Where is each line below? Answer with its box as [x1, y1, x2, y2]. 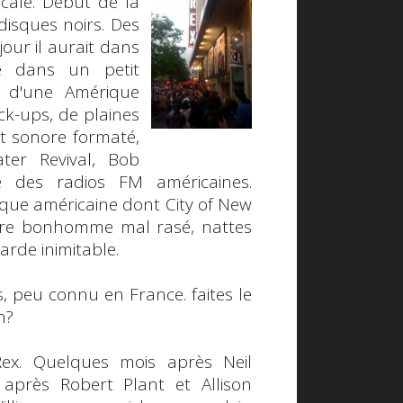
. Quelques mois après [19, 349, 224, 373]
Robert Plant [59, 372, 166, 396]
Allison [201, 372, 253, 396]
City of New [165, 192, 253, 216]
